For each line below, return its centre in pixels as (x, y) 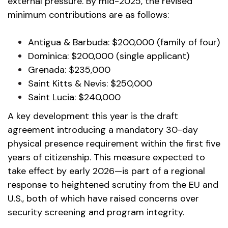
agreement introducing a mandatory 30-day (103, 130)
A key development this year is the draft (93, 116)
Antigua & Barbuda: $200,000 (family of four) (124, 42)
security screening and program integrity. (96, 212)
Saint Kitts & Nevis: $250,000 (90, 83)
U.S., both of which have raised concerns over (103, 198)
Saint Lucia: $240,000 (74, 97)
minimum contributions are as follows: (88, 15)
